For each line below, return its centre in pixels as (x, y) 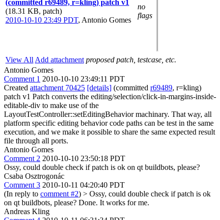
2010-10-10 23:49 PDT (42, 20)
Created (17, 88)
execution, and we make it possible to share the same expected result (110, 132)
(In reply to (22, 194)
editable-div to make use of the (51, 105)
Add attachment (59, 60)
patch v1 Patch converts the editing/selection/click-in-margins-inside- (110, 96)
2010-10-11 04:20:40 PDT (83, 185)
